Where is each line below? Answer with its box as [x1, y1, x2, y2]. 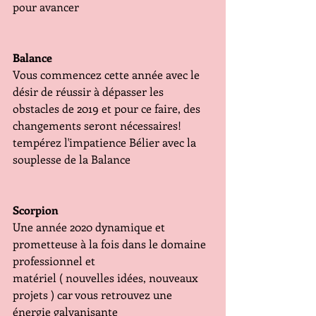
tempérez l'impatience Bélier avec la [13, 135, 199, 150]
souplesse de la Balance [13, 152, 130, 167]
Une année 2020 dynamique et [13, 219, 168, 235]
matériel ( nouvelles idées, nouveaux [13, 270, 201, 286]
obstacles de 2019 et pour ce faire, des [13, 101, 203, 116]
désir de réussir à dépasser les [13, 84, 166, 99]
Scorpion [13, 202, 59, 218]
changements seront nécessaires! [13, 118, 184, 133]
